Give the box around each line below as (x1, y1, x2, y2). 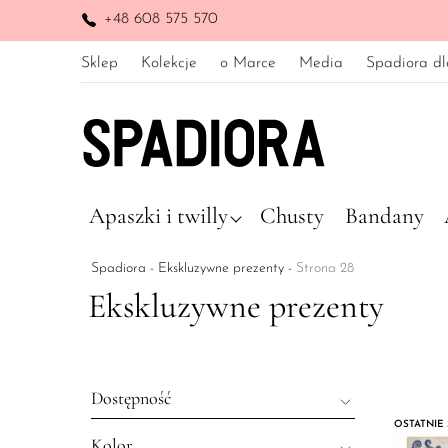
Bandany (344, 202, 424, 231)
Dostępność (91, 387, 171, 410)
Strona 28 (296, 261, 354, 277)
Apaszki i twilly (88, 202, 228, 231)
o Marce (219, 55, 276, 72)
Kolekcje (140, 55, 197, 72)
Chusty (260, 202, 325, 231)
